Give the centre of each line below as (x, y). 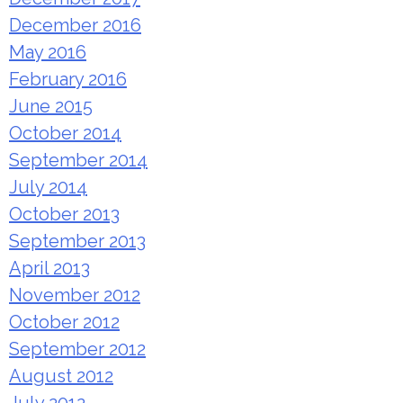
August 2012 (61, 376)
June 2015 (51, 107)
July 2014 (48, 188)
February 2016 (68, 80)
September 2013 (77, 242)
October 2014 (65, 134)
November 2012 (75, 296)
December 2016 (75, 26)
